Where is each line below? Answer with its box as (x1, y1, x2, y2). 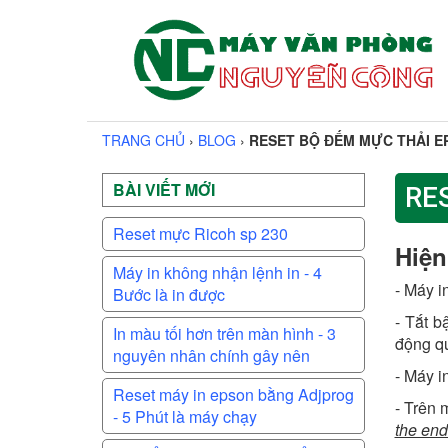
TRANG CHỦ (102, 130, 185, 150)
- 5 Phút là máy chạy (113, 405, 257, 428)
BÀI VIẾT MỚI (113, 178, 215, 201)
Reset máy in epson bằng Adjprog (113, 383, 354, 406)
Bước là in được (113, 283, 225, 306)
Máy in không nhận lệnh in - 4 (113, 261, 322, 284)
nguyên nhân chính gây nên (113, 344, 310, 367)
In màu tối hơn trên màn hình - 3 (113, 322, 336, 345)
